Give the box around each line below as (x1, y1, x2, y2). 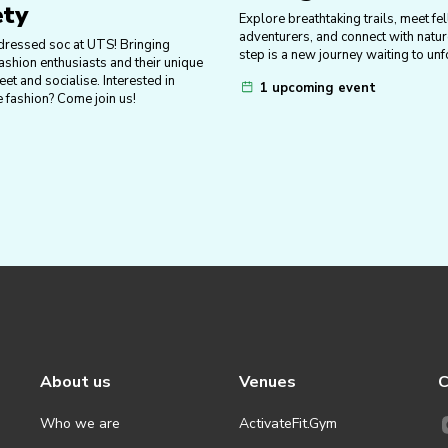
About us (40, 370, 111, 393)
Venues (239, 370, 296, 393)
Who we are (40, 414, 120, 434)
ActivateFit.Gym (239, 414, 337, 434)
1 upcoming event (260, 78, 376, 97)
